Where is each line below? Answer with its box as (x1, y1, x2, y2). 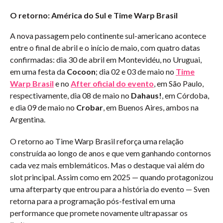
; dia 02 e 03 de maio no (96, 67, 176, 76)
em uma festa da (10, 67, 67, 76)
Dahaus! (131, 91, 162, 100)
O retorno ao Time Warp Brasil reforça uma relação (10, 136, 184, 146)
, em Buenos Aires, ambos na (103, 103, 199, 112)
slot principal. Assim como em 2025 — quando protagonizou (10, 172, 213, 182)
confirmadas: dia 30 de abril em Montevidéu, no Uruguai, (10, 55, 202, 64)
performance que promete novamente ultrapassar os (10, 208, 188, 218)
